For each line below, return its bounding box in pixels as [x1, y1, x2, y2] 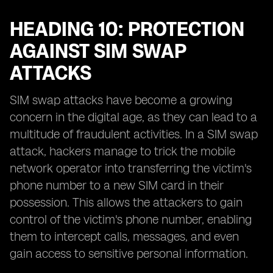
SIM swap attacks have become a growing [10, 93, 232, 107]
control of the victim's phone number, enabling [10, 212, 252, 227]
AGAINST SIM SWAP [10, 40, 186, 63]
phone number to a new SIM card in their [10, 178, 224, 193]
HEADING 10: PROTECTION [10, 18, 244, 41]
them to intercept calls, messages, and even [10, 229, 239, 244]
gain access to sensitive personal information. [10, 246, 248, 261]
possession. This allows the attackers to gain [10, 195, 243, 210]
